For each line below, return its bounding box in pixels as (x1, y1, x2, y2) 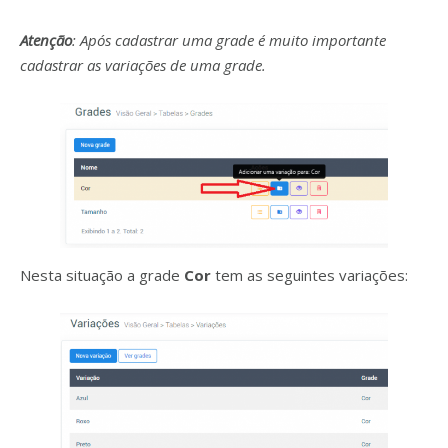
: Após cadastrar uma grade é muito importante (72, 30, 386, 50)
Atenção (20, 30, 72, 50)
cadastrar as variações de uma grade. (20, 55, 266, 75)
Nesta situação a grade (20, 265, 184, 286)
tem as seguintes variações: (215, 265, 408, 286)
